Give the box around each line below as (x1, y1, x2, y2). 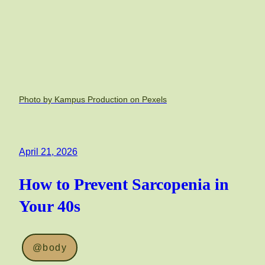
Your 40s (19, 197, 80, 216)
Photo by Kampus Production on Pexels (19, 94, 167, 104)
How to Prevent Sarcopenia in (19, 175, 229, 194)
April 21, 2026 (19, 146, 77, 157)
